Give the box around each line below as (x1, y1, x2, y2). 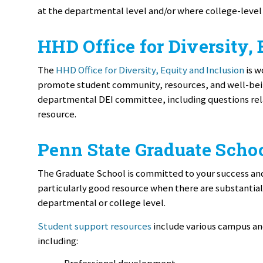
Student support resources (38, 219, 151, 232)
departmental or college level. (38, 195, 166, 209)
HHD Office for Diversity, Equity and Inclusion (56, 63, 244, 76)
